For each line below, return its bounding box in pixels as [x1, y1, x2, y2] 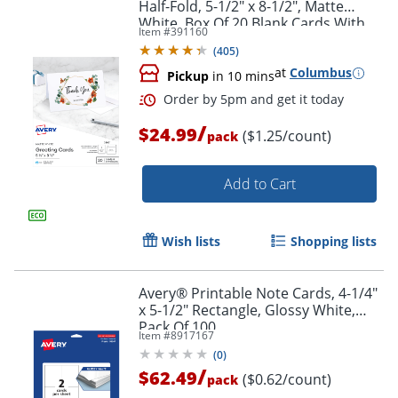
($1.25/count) [243, 126, 331, 147]
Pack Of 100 [139, 317, 216, 338]
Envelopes [139, 30, 207, 51]
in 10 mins [209, 68, 275, 85]
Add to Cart [223, 174, 296, 195]
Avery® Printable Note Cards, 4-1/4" [139, 283, 378, 304]
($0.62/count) [243, 370, 331, 390]
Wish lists [162, 233, 220, 251]
